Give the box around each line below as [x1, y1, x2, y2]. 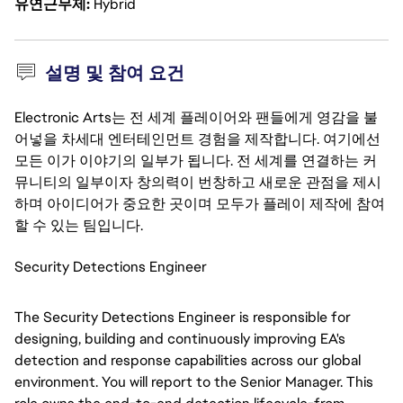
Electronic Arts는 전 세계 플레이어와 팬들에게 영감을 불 [14, 108, 378, 127]
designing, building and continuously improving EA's [14, 329, 345, 348]
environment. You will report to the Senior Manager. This [14, 372, 373, 391]
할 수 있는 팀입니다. [14, 216, 143, 235]
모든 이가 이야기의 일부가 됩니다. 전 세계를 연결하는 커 [14, 151, 377, 170]
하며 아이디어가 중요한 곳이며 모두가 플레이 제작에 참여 [14, 194, 385, 213]
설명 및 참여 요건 [44, 61, 184, 85]
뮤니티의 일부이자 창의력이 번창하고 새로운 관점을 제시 [14, 173, 381, 192]
